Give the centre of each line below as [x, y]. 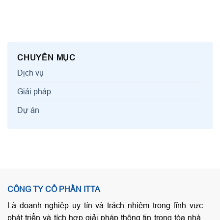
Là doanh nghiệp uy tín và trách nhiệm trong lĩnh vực [105, 206]
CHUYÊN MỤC [46, 58]
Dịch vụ [30, 73]
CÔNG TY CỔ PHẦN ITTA [54, 189]
